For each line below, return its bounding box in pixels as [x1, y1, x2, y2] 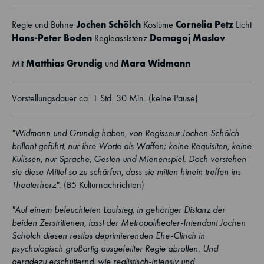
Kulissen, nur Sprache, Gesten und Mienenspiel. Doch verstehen [12, 153, 246, 164]
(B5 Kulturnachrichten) [61, 179, 144, 190]
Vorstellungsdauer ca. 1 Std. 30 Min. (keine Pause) [12, 93, 198, 104]
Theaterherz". [12, 179, 61, 190]
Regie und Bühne [12, 19, 76, 30]
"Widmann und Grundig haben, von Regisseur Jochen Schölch [12, 127, 239, 138]
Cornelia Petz [176, 18, 233, 30]
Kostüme [141, 19, 176, 30]
